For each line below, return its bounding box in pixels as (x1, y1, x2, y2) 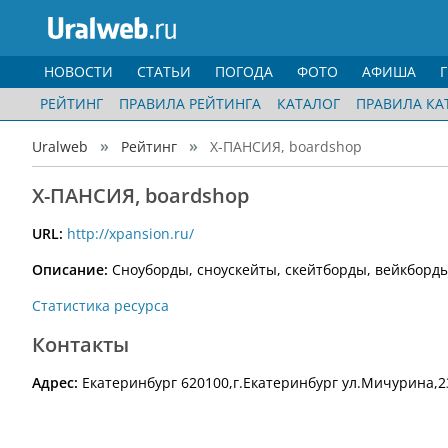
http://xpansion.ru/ (67, 224, 194, 243)
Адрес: (32, 373, 82, 392)
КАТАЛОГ (277, 94, 340, 113)
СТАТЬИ (137, 62, 191, 81)
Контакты (32, 331, 129, 358)
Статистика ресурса (32, 296, 169, 315)
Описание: (32, 260, 108, 279)
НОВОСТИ (44, 62, 113, 81)
